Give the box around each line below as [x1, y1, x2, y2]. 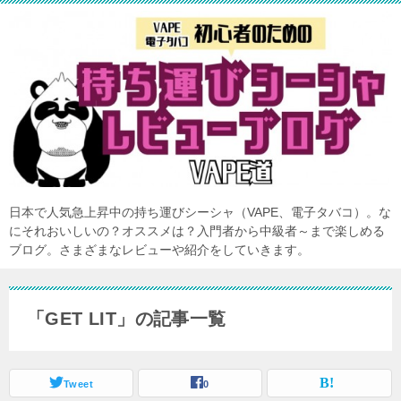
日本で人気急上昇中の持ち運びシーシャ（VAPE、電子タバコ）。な [9, 204, 391, 219]
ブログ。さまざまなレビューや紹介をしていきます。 [9, 242, 310, 257]
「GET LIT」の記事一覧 [27, 308, 226, 328]
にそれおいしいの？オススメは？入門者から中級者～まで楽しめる [9, 223, 385, 238]
